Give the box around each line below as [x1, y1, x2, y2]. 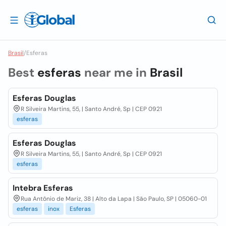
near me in [81, 65, 150, 80]
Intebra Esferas [13, 183, 73, 193]
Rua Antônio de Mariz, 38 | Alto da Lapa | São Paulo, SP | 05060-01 [21, 195, 207, 203]
